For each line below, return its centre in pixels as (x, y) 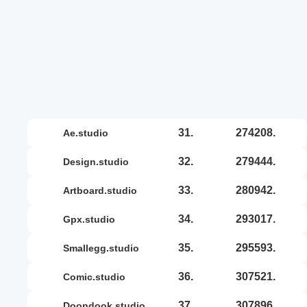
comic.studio (98, 277)
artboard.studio (103, 190)
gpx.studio (93, 219)
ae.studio (89, 133)
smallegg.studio (104, 248)
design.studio (99, 161)
